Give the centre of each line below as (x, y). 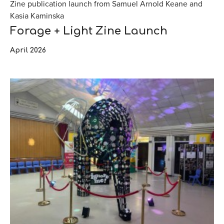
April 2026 (28, 50)
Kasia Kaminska (37, 16)
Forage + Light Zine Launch (89, 31)
